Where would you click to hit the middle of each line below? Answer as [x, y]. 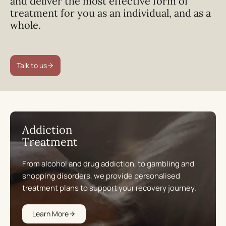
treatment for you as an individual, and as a [110, 13]
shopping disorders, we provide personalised [101, 176]
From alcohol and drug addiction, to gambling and [108, 164]
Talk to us [32, 66]
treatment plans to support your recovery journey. [109, 188]
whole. [25, 25]
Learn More [50, 214]
